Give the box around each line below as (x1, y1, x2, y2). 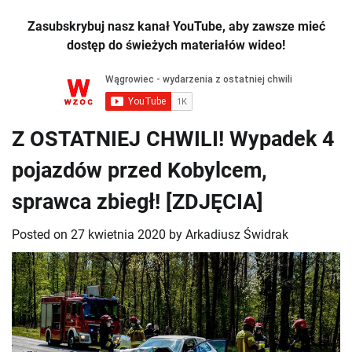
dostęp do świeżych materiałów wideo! (67, 38, 285, 53)
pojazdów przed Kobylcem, (12, 158, 267, 184)
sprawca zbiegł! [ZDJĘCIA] (12, 189, 263, 215)
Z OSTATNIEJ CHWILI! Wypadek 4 (12, 126, 334, 152)
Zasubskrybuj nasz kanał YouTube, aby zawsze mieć (27, 19, 325, 35)
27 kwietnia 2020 (71, 227, 166, 243)
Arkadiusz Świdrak (185, 227, 288, 243)
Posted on (12, 227, 71, 243)
